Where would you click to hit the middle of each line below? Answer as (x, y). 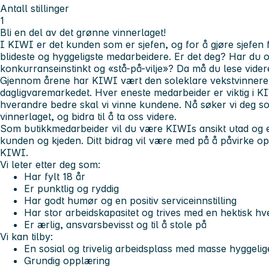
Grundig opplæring (67, 260)
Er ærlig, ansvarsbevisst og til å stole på (115, 224)
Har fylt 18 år (55, 176)
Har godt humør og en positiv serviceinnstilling (130, 200)
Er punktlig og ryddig (71, 188)
